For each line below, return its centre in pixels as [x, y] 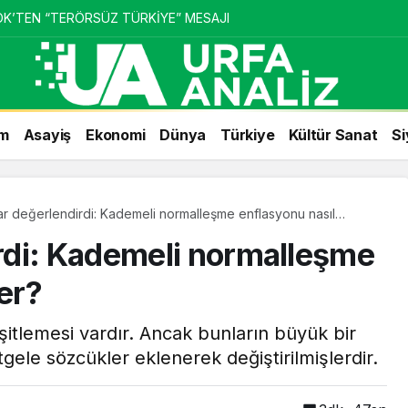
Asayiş [47, 134]
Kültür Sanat [333, 134]
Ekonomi [116, 134]
